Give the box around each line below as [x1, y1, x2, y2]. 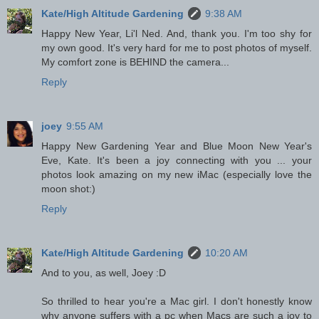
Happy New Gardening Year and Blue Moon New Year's [41, 140, 312, 152]
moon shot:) [41, 182, 95, 194]
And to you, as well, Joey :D [41, 266, 166, 278]
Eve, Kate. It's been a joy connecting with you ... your [41, 154, 312, 166]
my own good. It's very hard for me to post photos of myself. [41, 41, 312, 53]
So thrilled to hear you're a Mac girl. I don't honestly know [41, 295, 312, 307]
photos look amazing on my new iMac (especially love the [41, 168, 312, 180]
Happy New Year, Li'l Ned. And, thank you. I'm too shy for [41, 27, 312, 39]
